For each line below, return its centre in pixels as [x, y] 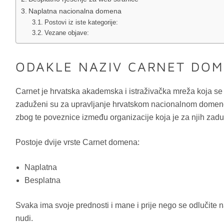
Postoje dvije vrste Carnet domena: [77, 142]
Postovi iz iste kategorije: [81, 22]
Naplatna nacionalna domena [75, 11]
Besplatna [42, 180]
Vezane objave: [67, 33]
